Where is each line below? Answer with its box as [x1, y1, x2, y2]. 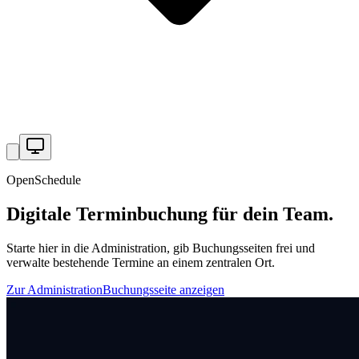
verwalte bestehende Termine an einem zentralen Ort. [6, 255, 275, 269]
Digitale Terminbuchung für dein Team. [6, 203, 333, 224]
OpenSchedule [6, 173, 81, 187]
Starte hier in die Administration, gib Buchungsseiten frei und [6, 240, 315, 255]
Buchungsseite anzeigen [103, 282, 224, 296]
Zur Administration [6, 282, 103, 296]
